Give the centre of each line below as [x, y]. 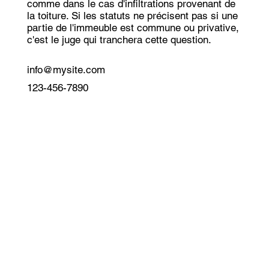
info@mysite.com [66, 69]
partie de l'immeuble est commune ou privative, [133, 27]
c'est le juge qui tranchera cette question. [119, 39]
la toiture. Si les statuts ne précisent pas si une [132, 15]
